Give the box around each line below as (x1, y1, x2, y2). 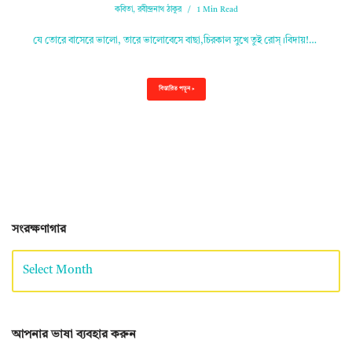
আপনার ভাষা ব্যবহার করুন (12, 329, 136, 342)
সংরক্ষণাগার (12, 224, 66, 236)
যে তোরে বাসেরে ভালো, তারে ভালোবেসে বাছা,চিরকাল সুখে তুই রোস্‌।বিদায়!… (33, 36, 319, 46)
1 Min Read (196, 5, 238, 14)
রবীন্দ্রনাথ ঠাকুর (137, 5, 181, 14)
